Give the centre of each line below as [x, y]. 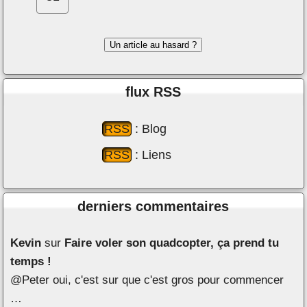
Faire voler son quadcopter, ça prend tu [172, 243]
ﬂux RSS [153, 92]
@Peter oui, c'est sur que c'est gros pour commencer [148, 280]
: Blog [149, 129]
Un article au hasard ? [153, 45]
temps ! [31, 262]
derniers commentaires [153, 207]
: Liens [151, 155]
